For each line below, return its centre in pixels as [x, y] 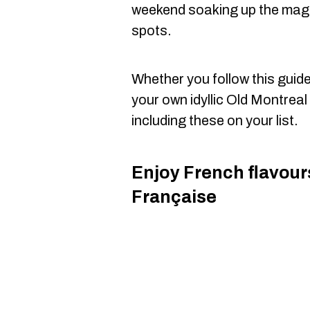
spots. [152, 30]
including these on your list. [215, 120]
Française [174, 197]
